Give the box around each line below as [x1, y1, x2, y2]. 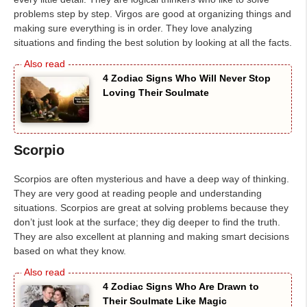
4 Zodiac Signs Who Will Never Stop [103, 73, 271, 84]
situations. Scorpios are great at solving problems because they [14, 201, 288, 213]
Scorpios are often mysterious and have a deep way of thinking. [14, 173, 289, 184]
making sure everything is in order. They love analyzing [14, 23, 252, 34]
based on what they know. [14, 245, 126, 256]
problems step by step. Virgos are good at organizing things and [14, 8, 291, 20]
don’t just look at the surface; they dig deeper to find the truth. [14, 216, 280, 228]
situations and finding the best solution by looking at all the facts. [14, 37, 292, 49]
